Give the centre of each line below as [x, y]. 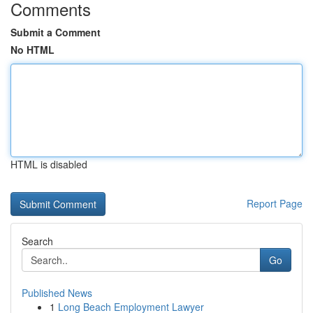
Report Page [275, 203]
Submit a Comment [56, 32]
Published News [57, 293]
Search [37, 241]
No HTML [32, 50]
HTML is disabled [49, 164]
